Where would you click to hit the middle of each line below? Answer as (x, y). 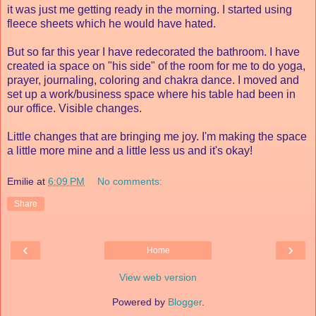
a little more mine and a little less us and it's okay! (131, 150)
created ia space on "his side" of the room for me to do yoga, (156, 66)
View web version (158, 277)
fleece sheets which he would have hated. (111, 23)
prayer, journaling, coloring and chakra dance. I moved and (153, 80)
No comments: (130, 181)
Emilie (20, 181)
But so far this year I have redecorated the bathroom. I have (153, 51)
